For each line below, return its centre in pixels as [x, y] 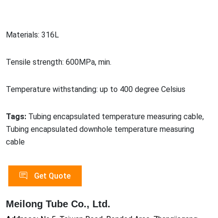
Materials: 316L [32, 35]
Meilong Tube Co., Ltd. [58, 204]
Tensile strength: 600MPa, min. [59, 62]
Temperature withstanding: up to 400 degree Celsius [96, 89]
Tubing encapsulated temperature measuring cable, [116, 116]
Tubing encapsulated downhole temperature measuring [100, 129]
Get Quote [51, 176]
